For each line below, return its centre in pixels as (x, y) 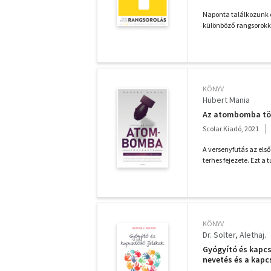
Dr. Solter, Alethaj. (234, 235)
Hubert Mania (226, 100)
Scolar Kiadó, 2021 (231, 129)
